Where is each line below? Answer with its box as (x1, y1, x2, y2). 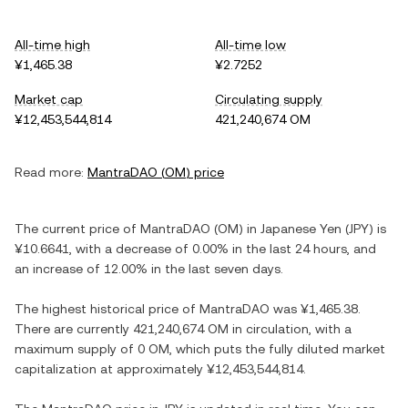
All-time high (15, 37, 90, 52)
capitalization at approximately (15, 362, 207, 376)
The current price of (15, 221, 140, 236)
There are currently (15, 321, 133, 336)
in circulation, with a (229, 321, 352, 336)
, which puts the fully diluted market (169, 342, 385, 356)
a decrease (105, 241, 171, 256)
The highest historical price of (15, 301, 199, 316)
